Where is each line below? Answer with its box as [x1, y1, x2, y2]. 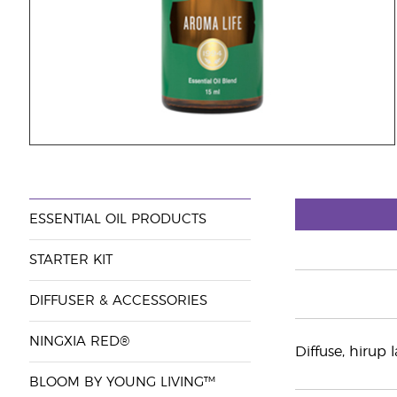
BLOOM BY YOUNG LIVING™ [28, 376, 215, 389]
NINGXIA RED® [28, 335, 129, 348]
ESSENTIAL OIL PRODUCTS [28, 213, 206, 226]
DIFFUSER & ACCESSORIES [28, 294, 207, 307]
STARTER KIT [28, 253, 113, 267]
